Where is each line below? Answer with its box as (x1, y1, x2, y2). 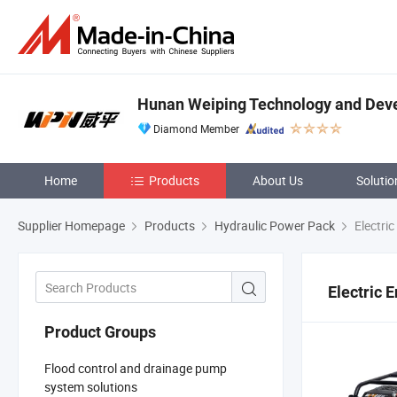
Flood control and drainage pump (44, 359, 227, 377)
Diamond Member (153, 121, 239, 136)
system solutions (44, 378, 137, 395)
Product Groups (44, 322, 156, 341)
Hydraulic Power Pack (214, 217, 335, 234)
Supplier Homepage (18, 217, 125, 234)
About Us (253, 172, 303, 189)
